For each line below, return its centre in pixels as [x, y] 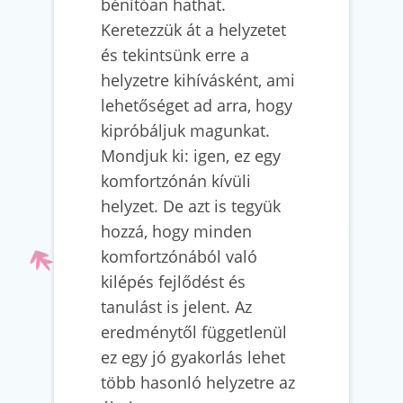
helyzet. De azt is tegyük [191, 206]
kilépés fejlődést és [173, 282]
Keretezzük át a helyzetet [193, 30]
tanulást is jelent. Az [176, 307]
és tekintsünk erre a [175, 55]
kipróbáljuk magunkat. [185, 130]
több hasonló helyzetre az [198, 382]
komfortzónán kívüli [176, 181]
